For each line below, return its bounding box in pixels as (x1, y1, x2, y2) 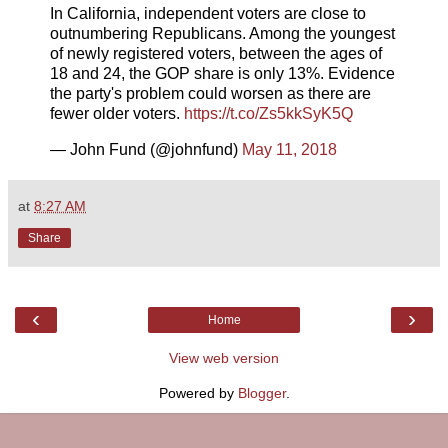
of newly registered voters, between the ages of (50, 44, 382, 62)
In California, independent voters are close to (50, 4, 366, 22)
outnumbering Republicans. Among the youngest (50, 24, 395, 42)
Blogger (237, 384, 286, 401)
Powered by (158, 384, 238, 401)
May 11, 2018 (242, 140, 337, 158)
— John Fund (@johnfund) (50, 140, 242, 158)
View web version (169, 349, 279, 366)
